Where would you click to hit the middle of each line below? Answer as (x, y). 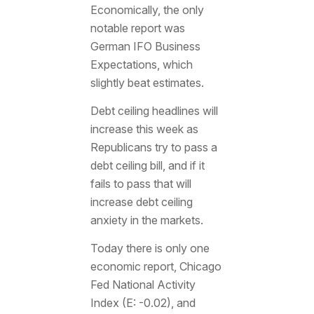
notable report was (137, 28)
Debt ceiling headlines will (154, 111)
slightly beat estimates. (147, 83)
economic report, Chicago (156, 266)
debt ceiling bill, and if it (147, 165)
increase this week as (144, 129)
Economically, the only (147, 10)
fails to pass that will (141, 184)
